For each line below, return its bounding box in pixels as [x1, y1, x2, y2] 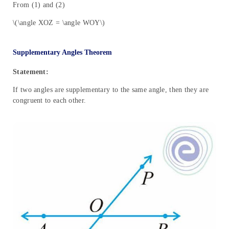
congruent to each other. [13, 96, 86, 104]
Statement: [13, 67, 49, 76]
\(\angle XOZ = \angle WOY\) [13, 18, 105, 27]
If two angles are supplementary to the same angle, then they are [13, 85, 209, 94]
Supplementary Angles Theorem [13, 48, 112, 56]
